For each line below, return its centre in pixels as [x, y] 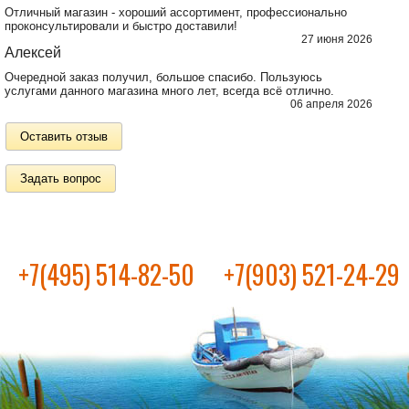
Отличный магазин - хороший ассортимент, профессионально [176, 12]
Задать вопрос [61, 178]
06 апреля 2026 [331, 104]
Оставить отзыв [64, 136]
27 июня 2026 [337, 39]
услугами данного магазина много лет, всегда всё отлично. [169, 91]
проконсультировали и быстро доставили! [121, 26]
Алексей [33, 52]
